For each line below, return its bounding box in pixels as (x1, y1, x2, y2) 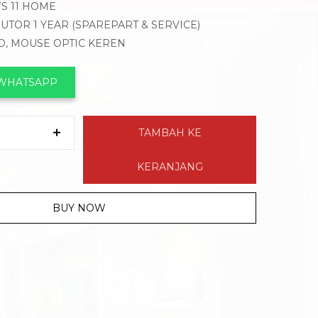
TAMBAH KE (138, 126, 202, 140)
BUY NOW (52, 202, 106, 215)
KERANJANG (136, 160, 203, 174)
